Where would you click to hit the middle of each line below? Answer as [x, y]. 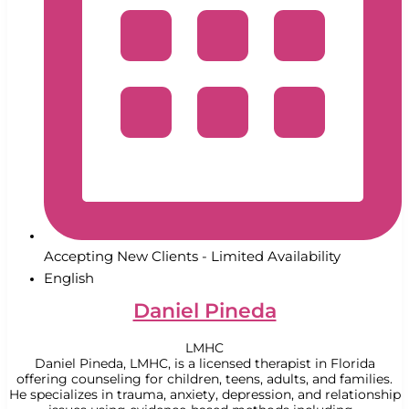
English [69, 278]
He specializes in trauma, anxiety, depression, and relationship [204, 395]
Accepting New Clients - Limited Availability [192, 256]
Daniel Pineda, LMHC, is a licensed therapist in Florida [204, 364]
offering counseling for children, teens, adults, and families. [204, 379]
